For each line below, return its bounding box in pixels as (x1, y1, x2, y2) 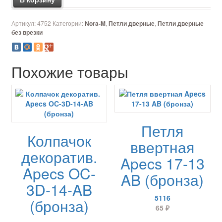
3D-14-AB (26, 179, 92, 201)
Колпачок (27, 130, 91, 152)
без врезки (11, 28, 43, 37)
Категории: (52, 19, 85, 28)
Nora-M (84, 19, 106, 28)
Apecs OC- (22, 163, 96, 184)
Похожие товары (11, 60, 128, 82)
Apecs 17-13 (120, 153, 205, 174)
